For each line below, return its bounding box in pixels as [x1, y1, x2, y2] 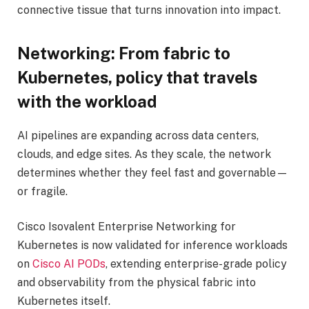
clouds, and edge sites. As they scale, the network [17, 147, 271, 161]
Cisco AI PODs [32, 257, 106, 271]
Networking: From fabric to [17, 43, 230, 63]
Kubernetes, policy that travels [17, 68, 257, 88]
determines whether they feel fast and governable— [17, 166, 288, 179]
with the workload [17, 92, 157, 112]
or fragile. [17, 184, 68, 198]
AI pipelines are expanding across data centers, [17, 128, 259, 142]
